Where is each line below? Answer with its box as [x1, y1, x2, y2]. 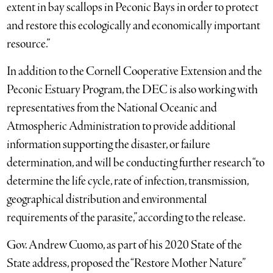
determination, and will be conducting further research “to [7, 154, 265, 171]
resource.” [7, 35, 51, 52]
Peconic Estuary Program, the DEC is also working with [7, 81, 258, 98]
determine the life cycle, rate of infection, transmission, [7, 172, 249, 190]
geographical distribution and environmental [7, 191, 208, 208]
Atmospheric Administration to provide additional [7, 118, 236, 135]
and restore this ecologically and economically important [7, 17, 261, 34]
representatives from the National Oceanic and [7, 99, 218, 116]
